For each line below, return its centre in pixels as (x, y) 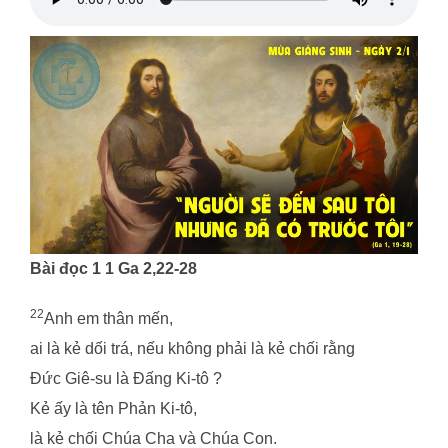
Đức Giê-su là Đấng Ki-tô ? (126, 378)
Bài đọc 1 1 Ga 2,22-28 (113, 268)
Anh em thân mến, (108, 318)
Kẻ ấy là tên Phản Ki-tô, (113, 408)
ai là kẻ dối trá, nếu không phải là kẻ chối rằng (192, 348)
